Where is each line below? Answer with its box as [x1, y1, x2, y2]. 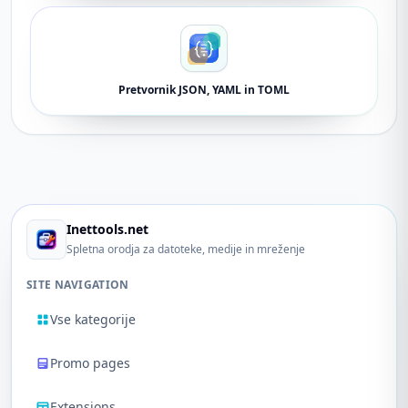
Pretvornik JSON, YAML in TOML [118, 82, 290, 97]
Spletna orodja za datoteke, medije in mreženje [66, 241, 305, 257]
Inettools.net [66, 220, 148, 238]
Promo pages [50, 354, 130, 372]
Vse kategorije [50, 311, 136, 328]
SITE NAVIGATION [26, 277, 129, 292]
